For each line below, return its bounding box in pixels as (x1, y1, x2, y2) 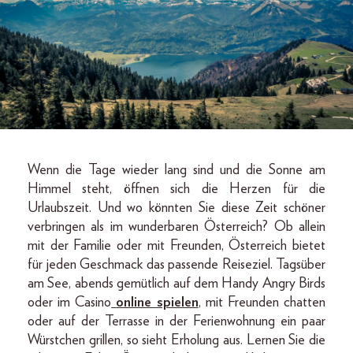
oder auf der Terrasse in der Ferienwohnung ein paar (28, 314, 325, 329)
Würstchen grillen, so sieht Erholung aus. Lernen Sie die (28, 333, 325, 347)
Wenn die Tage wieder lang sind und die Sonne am (28, 162, 325, 177)
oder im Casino (28, 295, 112, 310)
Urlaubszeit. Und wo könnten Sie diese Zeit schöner (28, 200, 325, 215)
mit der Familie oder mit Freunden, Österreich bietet (28, 238, 325, 253)
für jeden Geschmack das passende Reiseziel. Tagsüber (28, 257, 325, 272)
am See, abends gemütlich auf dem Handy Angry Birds (28, 276, 325, 291)
